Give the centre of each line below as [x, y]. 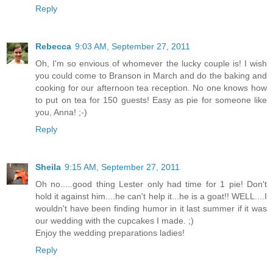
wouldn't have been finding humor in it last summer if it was [151, 208]
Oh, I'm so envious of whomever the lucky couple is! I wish [151, 63]
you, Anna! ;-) [61, 112]
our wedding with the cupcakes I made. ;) [115, 220]
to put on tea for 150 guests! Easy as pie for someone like [151, 100]
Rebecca [53, 46]
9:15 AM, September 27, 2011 [122, 167]
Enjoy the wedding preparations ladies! [110, 232]
